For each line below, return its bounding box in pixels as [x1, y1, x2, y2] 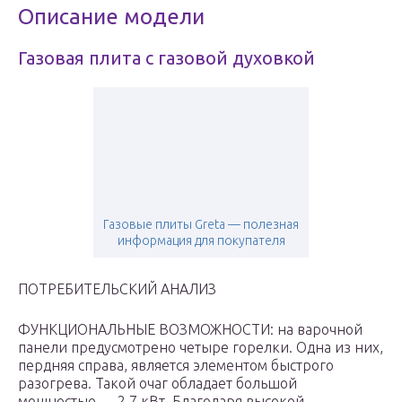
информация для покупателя [117, 233, 285, 249]
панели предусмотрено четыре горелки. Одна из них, [18, 339, 383, 356]
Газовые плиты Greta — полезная [103, 217, 299, 232]
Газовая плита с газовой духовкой [18, 48, 315, 69]
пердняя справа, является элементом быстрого [18, 357, 334, 374]
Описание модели [18, 4, 205, 30]
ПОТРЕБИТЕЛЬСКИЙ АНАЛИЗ [18, 281, 216, 298]
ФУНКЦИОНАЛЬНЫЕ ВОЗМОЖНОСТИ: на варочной [18, 321, 363, 338]
